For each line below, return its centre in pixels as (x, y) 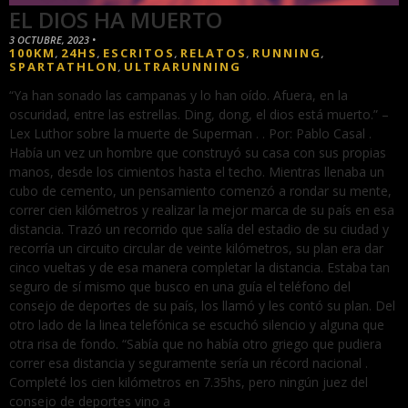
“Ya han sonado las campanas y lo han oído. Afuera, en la (178, 96)
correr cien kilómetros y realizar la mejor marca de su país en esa (202, 210)
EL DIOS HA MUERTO (116, 20)
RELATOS (214, 53)
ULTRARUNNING (183, 67)
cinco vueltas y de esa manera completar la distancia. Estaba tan (199, 268)
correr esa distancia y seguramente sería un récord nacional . (189, 363)
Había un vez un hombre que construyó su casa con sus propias (198, 153)
